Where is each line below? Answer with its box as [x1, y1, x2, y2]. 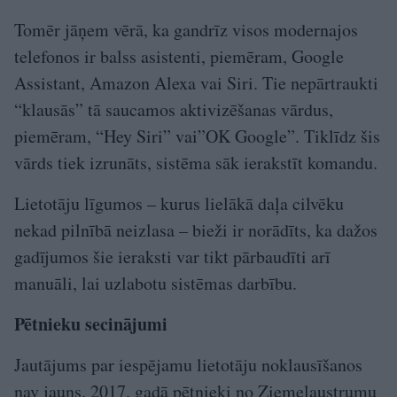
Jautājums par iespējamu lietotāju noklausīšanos [14, 352, 362, 377]
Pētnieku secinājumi [14, 310, 167, 337]
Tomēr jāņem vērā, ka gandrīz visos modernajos [14, 17, 358, 42]
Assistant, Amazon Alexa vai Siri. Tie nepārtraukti [14, 70, 378, 95]
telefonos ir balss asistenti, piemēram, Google [14, 43, 344, 68]
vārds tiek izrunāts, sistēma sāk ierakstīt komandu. [14, 150, 378, 175]
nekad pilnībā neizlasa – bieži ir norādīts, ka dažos [14, 217, 378, 242]
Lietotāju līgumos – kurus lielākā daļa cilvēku [14, 191, 344, 215]
